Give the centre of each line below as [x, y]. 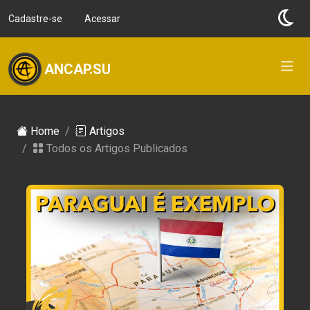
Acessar [102, 19]
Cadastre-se [35, 19]
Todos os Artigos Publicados [117, 148]
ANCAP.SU [77, 69]
